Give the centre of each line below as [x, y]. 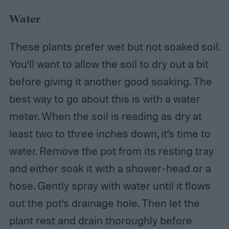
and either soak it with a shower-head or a [110, 168]
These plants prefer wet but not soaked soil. [114, 47]
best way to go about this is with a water [105, 99]
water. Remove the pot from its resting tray [111, 151]
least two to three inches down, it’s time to [110, 134]
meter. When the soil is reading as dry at [105, 116]
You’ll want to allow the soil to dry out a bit [109, 64]
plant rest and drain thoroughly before [100, 221]
